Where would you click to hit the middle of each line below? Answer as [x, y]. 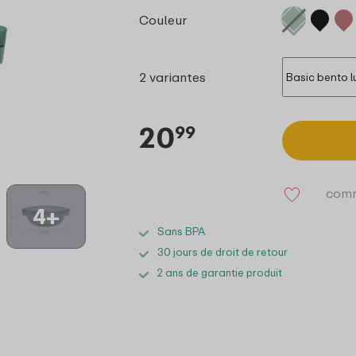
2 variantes [173, 77]
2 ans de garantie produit [220, 273]
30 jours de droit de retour [223, 252]
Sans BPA [182, 232]
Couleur [163, 20]
